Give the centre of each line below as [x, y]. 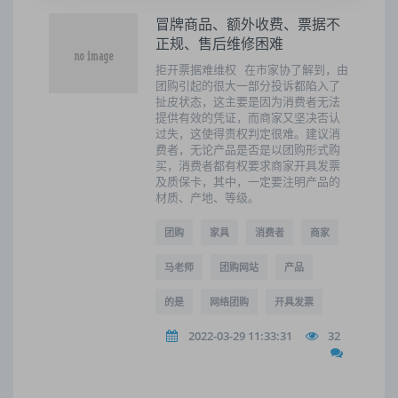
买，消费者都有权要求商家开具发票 [248, 165]
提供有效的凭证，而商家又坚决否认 [248, 117]
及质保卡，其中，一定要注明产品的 [248, 181]
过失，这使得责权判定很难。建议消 [248, 133]
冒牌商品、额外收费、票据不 [248, 24]
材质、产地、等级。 [207, 197]
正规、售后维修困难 [219, 44]
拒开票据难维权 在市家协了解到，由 [252, 69]
